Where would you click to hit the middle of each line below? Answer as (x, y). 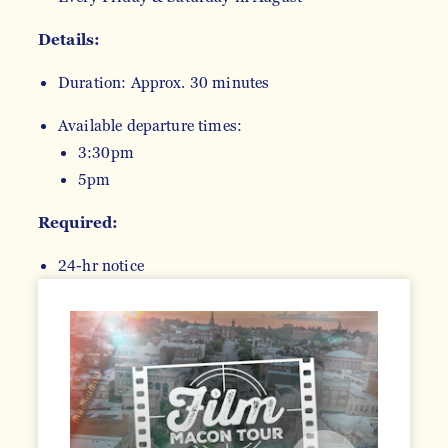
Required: (78, 223)
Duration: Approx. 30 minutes (164, 83)
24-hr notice (101, 266)
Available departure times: (150, 126)
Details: (69, 40)
